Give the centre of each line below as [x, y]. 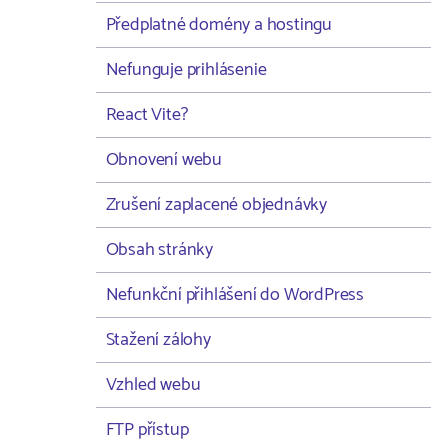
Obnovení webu [163, 160]
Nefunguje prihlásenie [186, 70]
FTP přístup [147, 430]
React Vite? [146, 115]
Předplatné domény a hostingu [218, 25]
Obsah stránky [159, 250]
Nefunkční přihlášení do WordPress [234, 295]
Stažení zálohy [158, 340]
